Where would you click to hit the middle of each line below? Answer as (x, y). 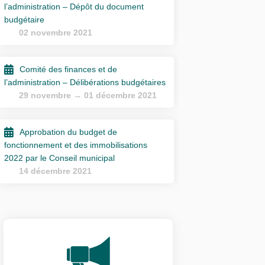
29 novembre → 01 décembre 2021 (88, 95)
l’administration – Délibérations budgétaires (85, 82)
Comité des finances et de (69, 69)
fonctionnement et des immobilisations (76, 145)
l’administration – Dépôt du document (74, 6)
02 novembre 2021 (56, 32)
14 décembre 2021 (56, 171)
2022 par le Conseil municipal (60, 158)
